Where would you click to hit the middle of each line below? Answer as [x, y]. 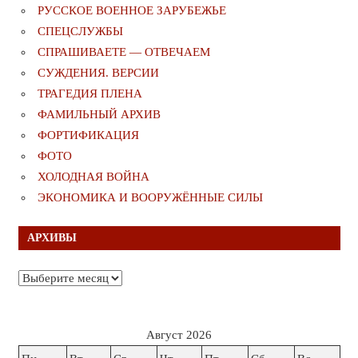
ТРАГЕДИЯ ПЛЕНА [90, 94]
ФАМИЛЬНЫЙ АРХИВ [99, 115]
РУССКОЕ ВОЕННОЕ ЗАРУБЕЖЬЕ [132, 11]
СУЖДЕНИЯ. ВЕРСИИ [98, 73]
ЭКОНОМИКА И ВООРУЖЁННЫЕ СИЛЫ [150, 198]
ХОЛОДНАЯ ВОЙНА [93, 177]
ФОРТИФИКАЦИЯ [88, 135]
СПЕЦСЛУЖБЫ [80, 32]
